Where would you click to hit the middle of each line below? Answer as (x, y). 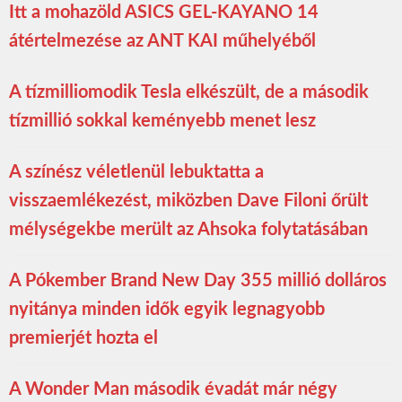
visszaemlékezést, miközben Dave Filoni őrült (188, 201)
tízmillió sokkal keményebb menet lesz (162, 122)
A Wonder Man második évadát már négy (173, 390)
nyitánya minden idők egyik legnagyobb (167, 310)
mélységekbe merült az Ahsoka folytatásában (188, 230)
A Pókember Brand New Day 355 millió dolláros (198, 281)
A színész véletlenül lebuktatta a (136, 173)
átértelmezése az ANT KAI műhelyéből (162, 42)
